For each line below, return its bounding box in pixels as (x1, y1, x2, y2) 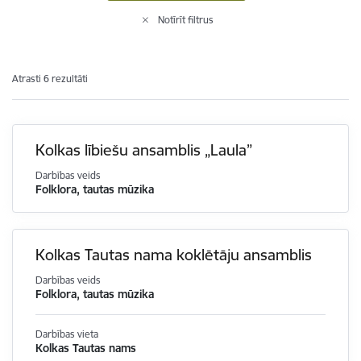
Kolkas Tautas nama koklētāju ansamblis (35, 245, 312, 264)
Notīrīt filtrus (158, 14, 214, 26)
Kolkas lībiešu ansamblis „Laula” (35, 140, 252, 160)
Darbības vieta (35, 328, 98, 340)
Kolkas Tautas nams (35, 341, 136, 355)
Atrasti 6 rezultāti (12, 73, 88, 85)
